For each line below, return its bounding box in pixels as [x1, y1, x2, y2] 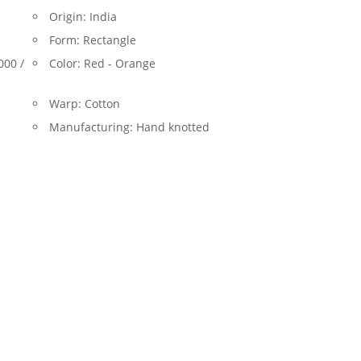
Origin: [48, 9, 89, 24]
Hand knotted [135, 119, 210, 135]
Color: [48, 56, 84, 71]
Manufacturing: [48, 119, 136, 135]
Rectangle [82, 32, 136, 48]
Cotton [84, 96, 120, 111]
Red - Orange [83, 56, 156, 71]
